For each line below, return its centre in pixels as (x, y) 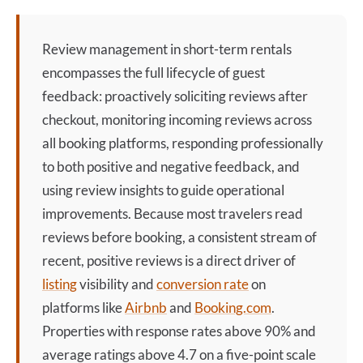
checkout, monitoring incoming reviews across (177, 120)
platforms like (83, 307)
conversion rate (203, 284)
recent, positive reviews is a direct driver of (169, 261)
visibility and (117, 284)
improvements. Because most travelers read (173, 214)
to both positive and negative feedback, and (171, 167)
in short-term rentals (230, 49)
